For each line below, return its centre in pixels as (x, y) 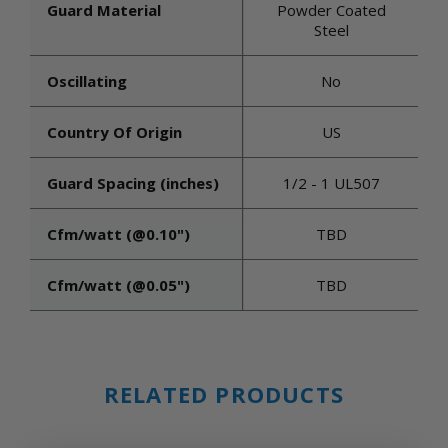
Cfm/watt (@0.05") (118, 285)
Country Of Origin (114, 132)
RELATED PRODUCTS (224, 394)
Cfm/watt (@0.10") (118, 234)
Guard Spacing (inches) (133, 183)
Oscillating (87, 81)
